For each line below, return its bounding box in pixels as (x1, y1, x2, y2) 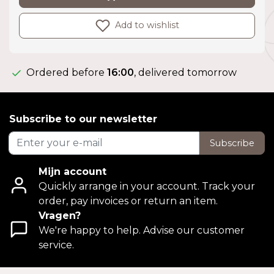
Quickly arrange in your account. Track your (39, 180, 255, 193)
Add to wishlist (112, 20, 179, 31)
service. (39, 239, 74, 251)
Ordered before (24, 67, 107, 79)
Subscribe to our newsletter (9, 113, 157, 125)
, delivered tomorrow (134, 67, 237, 79)
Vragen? (39, 210, 81, 222)
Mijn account (39, 166, 106, 178)
